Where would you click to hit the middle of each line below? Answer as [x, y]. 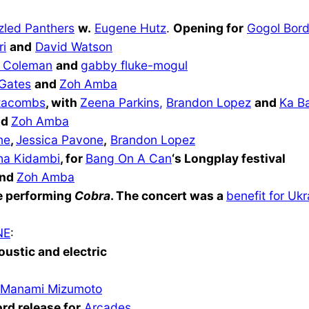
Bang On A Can [129, 158]
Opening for [208, 28]
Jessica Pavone [60, 139]
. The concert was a [168, 195]
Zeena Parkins [120, 102]
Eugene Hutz [130, 28]
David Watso [70, 46]
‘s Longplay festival [229, 158]
